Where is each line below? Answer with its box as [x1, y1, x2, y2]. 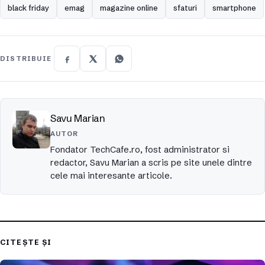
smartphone [212, 3, 256, 13]
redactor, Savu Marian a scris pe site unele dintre [50, 157, 252, 169]
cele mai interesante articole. [50, 170, 172, 182]
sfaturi [173, 3, 197, 13]
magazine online [100, 3, 158, 13]
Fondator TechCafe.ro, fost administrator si [50, 144, 230, 156]
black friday [8, 3, 49, 13]
